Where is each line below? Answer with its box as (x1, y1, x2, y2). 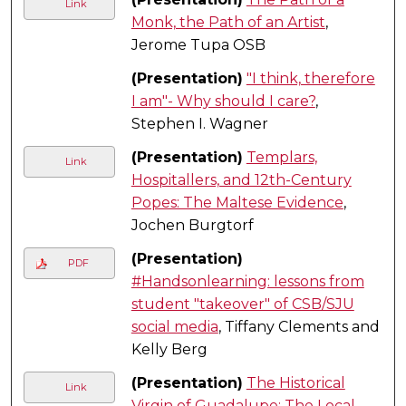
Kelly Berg (130, 340, 208, 358)
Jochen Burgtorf (130, 216, 254, 234)
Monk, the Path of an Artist (130, 13, 325, 31)
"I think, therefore (246, 69, 375, 87)
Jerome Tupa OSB (130, 35, 266, 53)
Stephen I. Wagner (130, 114, 268, 132)
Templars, (246, 148, 317, 166)
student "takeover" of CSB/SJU (130, 295, 354, 313)
